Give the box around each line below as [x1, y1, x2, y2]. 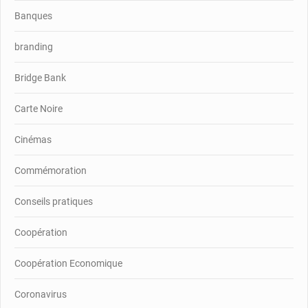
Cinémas [14, 133, 52, 145]
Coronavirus [14, 288, 67, 300]
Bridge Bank [14, 71, 66, 83]
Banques [14, 10, 52, 21]
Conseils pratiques [14, 195, 93, 207]
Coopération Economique [14, 257, 122, 269]
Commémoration [14, 164, 87, 176]
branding [14, 41, 53, 52]
